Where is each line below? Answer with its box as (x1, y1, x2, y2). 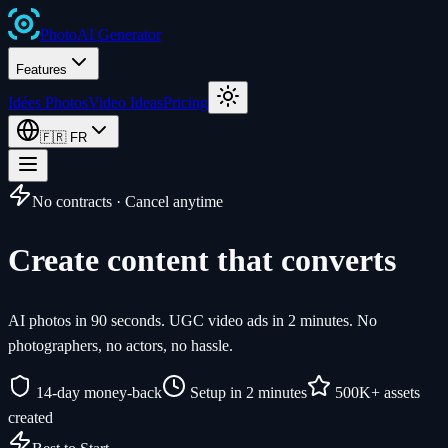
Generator (94, 26, 161, 43)
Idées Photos (8, 94, 88, 111)
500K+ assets (331, 383, 420, 401)
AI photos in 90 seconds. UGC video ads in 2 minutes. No (8, 311, 377, 329)
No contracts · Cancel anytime (32, 193, 223, 210)
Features (16, 62, 67, 77)
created (8, 408, 53, 426)
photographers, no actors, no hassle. (8, 336, 233, 354)
